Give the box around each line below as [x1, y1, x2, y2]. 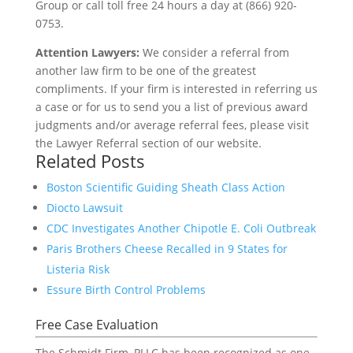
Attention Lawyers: [35, 44, 139, 60]
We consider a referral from [139, 44, 289, 60]
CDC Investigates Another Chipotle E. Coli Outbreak [46, 220, 316, 236]
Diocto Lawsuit [46, 199, 123, 215]
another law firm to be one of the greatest [35, 62, 256, 78]
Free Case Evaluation [35, 315, 158, 333]
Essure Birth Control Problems [46, 281, 206, 297]
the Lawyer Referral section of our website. [35, 135, 262, 150]
